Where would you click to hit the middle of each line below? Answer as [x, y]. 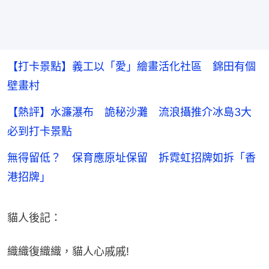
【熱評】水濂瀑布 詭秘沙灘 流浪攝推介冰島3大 [129, 112]
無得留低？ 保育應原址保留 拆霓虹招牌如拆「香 [131, 158]
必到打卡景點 [40, 131]
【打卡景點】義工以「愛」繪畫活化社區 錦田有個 [131, 67]
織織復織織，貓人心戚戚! [68, 252]
